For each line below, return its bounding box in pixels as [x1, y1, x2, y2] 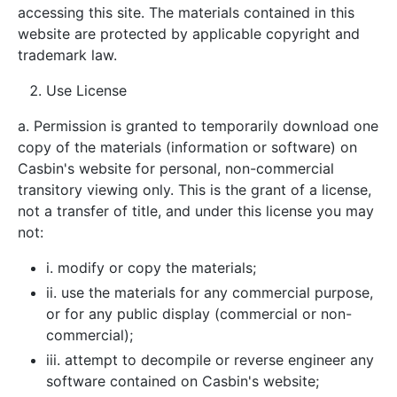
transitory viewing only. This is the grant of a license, [18, 181, 371, 198]
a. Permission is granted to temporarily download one [18, 117, 378, 135]
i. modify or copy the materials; [46, 259, 256, 276]
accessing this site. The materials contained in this [18, 4, 354, 21]
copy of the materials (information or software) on [18, 138, 357, 156]
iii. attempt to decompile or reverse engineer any [46, 351, 374, 369]
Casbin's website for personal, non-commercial [18, 160, 334, 177]
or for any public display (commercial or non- [46, 305, 352, 323]
